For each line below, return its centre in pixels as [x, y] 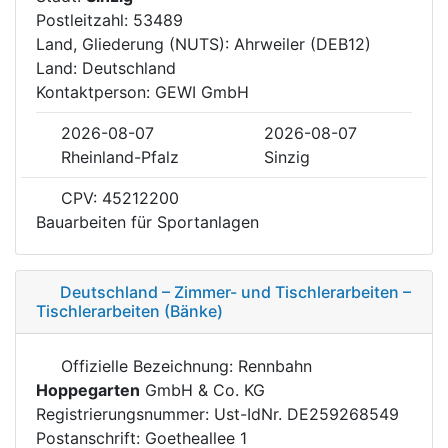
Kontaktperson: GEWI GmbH [142, 91]
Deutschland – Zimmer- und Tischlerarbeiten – [235, 291]
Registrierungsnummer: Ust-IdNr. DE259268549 [217, 413]
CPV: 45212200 [117, 197]
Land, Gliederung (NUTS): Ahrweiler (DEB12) [203, 43]
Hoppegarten [88, 389]
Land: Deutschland [106, 67]
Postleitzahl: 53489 [109, 19]
